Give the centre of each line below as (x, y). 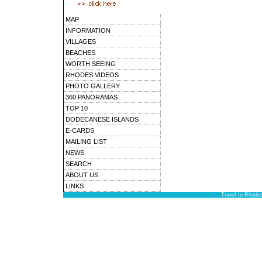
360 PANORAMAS (92, 97)
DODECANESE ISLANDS (102, 119)
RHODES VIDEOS (92, 75)
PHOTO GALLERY (93, 86)
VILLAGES (81, 42)
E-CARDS (80, 130)
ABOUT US (82, 175)
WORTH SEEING (91, 64)
